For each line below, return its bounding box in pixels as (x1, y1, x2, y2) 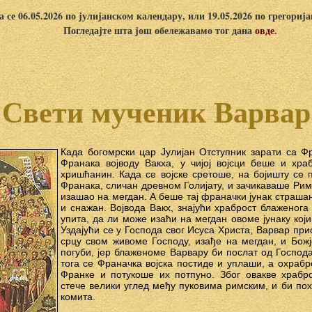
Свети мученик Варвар (1, 97, 311, 130)
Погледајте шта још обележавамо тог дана (63, 23, 255, 38)
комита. (61, 291, 95, 303)
